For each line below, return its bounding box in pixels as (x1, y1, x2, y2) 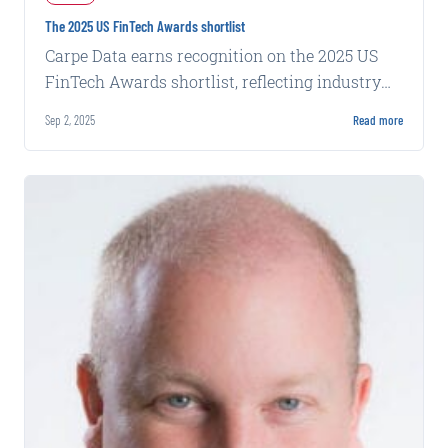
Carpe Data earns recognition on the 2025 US (45, 45, 378, 67)
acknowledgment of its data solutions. (45, 97, 332, 119)
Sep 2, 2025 (45, 112, 95, 129)
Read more (353, 112, 403, 129)
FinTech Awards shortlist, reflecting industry (45, 71, 381, 93)
